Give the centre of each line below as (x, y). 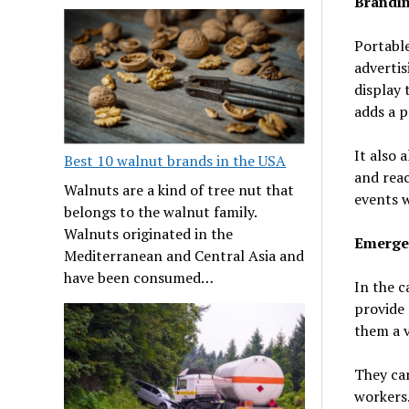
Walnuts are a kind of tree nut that (179, 190)
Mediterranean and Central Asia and (184, 256)
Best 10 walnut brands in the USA (175, 161)
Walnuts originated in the (149, 234)
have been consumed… (139, 278)
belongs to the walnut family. (161, 212)
